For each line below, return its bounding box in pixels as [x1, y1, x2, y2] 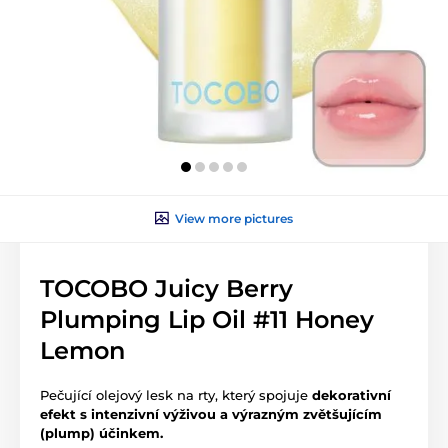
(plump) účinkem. [40, 424, 163, 441]
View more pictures [175, 210, 293, 226]
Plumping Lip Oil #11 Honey [40, 304, 374, 334]
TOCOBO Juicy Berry [40, 273, 293, 303]
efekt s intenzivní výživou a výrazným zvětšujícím [40, 405, 382, 422]
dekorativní [312, 386, 391, 403]
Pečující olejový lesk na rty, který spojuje [40, 386, 312, 403]
